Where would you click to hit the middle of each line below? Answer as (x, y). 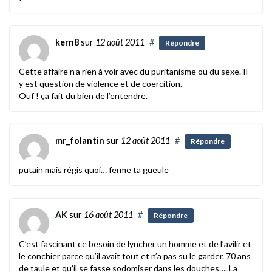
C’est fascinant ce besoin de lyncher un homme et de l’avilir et (135, 243)
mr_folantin (80, 140)
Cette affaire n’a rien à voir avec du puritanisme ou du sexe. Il (133, 71)
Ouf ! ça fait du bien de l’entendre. (83, 95)
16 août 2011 (108, 214)
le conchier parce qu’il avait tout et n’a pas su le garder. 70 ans (135, 256)
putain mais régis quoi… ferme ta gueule (94, 169)
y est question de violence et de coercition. (100, 83)
